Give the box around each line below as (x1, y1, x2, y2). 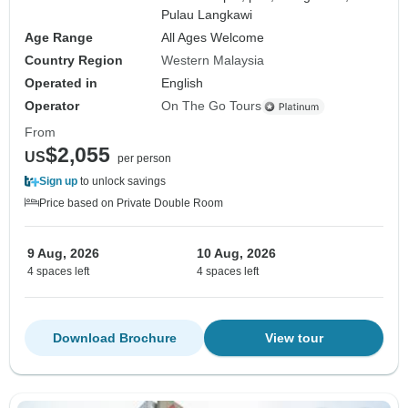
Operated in (25, 76, 97, 91)
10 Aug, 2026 (197, 246, 276, 261)
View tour (264, 331, 323, 346)
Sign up (39, 175, 77, 189)
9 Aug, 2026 (27, 246, 99, 261)
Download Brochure (52, 331, 177, 346)
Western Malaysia (161, 53, 265, 68)
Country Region (25, 53, 123, 68)
